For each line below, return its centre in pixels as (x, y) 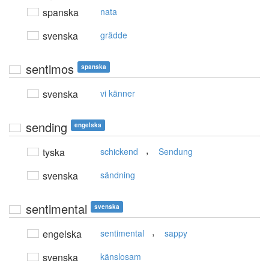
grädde (114, 35)
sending (47, 127)
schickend (119, 152)
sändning (118, 175)
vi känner (118, 93)
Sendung (176, 152)
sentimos (50, 69)
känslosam (121, 257)
